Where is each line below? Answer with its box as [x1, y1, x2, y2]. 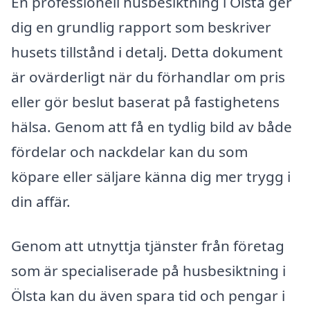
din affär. [11, 192, 71, 212]
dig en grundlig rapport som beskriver [11, 17, 271, 37]
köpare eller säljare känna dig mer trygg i [11, 167, 291, 187]
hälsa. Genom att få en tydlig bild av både [11, 117, 292, 137]
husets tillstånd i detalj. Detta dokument [11, 42, 283, 62]
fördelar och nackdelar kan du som [11, 142, 248, 162]
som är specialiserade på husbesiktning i [11, 260, 286, 280]
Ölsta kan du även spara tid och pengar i [11, 285, 285, 305]
